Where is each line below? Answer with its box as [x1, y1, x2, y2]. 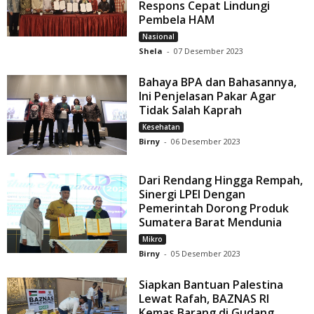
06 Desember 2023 [171, 136, 241, 147]
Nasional [142, 32, 175, 42]
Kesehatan [142, 122, 181, 132]
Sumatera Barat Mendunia [139, 214, 282, 231]
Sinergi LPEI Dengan [139, 186, 246, 203]
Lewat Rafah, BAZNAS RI [139, 291, 270, 307]
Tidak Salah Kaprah [139, 102, 243, 118]
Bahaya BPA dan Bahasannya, [139, 74, 297, 90]
